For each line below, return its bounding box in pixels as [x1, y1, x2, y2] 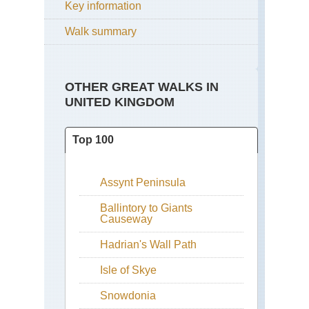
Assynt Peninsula [100, 177, 186, 189]
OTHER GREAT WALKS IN [65, 80, 219, 94]
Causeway [100, 213, 152, 226]
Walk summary [65, 26, 137, 38]
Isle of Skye [100, 264, 157, 277]
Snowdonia [100, 290, 156, 302]
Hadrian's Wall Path [100, 239, 197, 251]
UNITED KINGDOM [65, 95, 175, 110]
